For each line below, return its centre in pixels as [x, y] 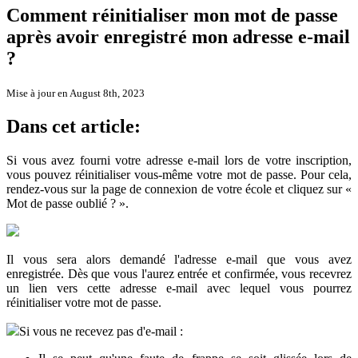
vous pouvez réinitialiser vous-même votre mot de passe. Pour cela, [179, 174]
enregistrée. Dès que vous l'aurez [92, 273]
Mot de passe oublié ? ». [68, 203]
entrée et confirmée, [228, 273]
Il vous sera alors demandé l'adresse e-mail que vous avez [179, 259]
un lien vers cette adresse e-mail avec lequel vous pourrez [179, 288]
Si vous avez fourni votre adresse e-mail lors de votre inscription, [179, 160]
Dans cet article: [74, 127]
